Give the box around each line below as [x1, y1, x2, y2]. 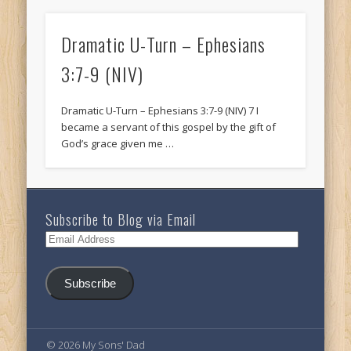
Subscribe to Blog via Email [45, 208, 197, 230]
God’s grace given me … [61, 136, 175, 151]
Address [45, 247, 84, 262]
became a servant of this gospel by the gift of [61, 120, 277, 135]
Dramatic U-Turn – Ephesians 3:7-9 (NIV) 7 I [61, 103, 259, 118]
